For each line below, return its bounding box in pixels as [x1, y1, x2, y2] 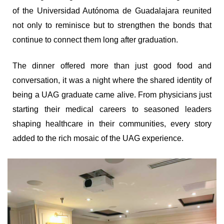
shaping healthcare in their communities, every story [12, 119, 211, 128]
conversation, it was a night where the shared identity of [12, 76, 211, 85]
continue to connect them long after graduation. [12, 35, 178, 44]
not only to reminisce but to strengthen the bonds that [12, 21, 211, 30]
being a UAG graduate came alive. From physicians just [12, 90, 211, 99]
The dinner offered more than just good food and [12, 61, 211, 70]
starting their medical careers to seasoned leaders [12, 105, 211, 114]
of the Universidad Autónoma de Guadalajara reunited [12, 6, 211, 15]
